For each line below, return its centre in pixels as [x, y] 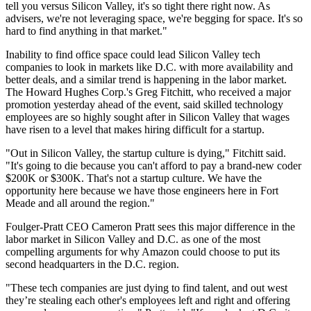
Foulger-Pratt [34, 227]
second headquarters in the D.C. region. [92, 264]
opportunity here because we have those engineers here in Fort [142, 191]
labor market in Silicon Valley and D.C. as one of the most [133, 239]
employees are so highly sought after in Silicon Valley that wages [148, 117]
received [237, 92]
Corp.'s [117, 92]
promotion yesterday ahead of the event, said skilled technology [144, 104]
